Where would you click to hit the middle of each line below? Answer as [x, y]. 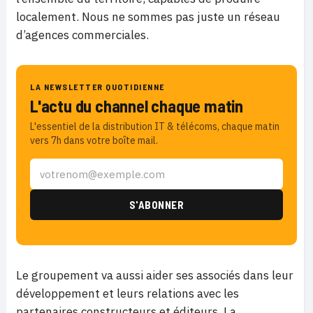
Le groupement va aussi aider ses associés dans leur [155, 276]
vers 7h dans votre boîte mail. [94, 141]
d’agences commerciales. [82, 35]
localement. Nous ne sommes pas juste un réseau [148, 17]
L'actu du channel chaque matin [137, 106]
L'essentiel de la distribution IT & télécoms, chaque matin [155, 127]
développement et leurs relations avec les [128, 294]
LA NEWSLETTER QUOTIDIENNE [97, 87]
